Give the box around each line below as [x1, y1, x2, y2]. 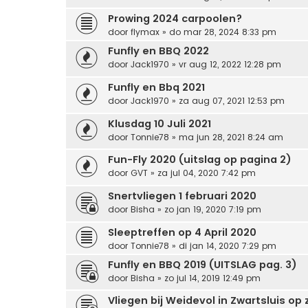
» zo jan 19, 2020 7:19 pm [155, 203, 261, 215]
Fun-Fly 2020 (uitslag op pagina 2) [108, 153, 291, 167]
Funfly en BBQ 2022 [108, 44, 209, 58]
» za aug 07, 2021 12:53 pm [169, 94, 285, 107]
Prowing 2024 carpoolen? [108, 12, 242, 26]
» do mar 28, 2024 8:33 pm [159, 26, 276, 38]
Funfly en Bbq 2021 [108, 80, 205, 94]
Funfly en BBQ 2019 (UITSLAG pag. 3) [108, 257, 297, 272]
